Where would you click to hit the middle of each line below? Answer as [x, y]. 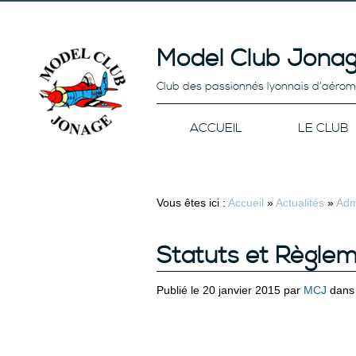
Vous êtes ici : [192, 203]
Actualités [300, 203]
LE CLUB [323, 128]
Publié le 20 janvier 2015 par [230, 290]
